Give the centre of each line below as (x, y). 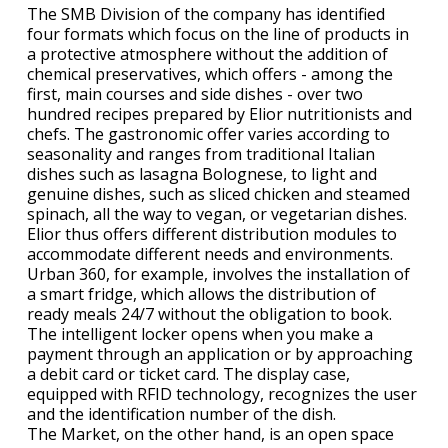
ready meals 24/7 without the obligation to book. (209, 313)
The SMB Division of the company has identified (206, 13)
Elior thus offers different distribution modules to (212, 233)
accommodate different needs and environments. (212, 253)
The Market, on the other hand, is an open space (210, 433)
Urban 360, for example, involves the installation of (218, 273)
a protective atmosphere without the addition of (207, 53)
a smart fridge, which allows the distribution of (201, 293)
